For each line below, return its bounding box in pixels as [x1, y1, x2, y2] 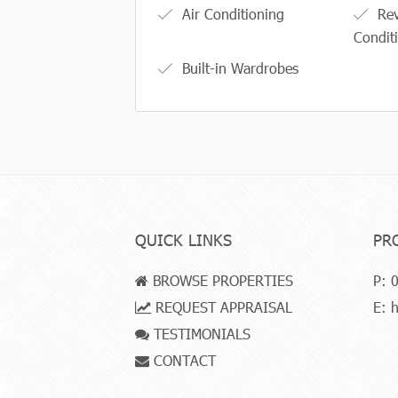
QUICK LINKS [135, 228, 232, 250]
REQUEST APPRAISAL [151, 297, 292, 316]
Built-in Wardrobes [178, 58, 298, 77]
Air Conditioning [178, 4, 284, 23]
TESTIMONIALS [149, 323, 251, 343]
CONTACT [149, 350, 216, 370]
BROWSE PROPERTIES [148, 270, 293, 290]
